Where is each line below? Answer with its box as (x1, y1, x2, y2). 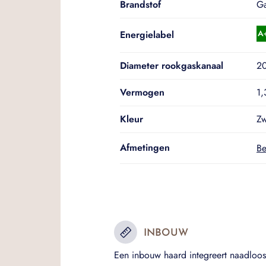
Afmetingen (120, 140, 170, 154)
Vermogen (120, 85, 164, 99)
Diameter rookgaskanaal (120, 58, 223, 72)
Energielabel (120, 27, 174, 42)
